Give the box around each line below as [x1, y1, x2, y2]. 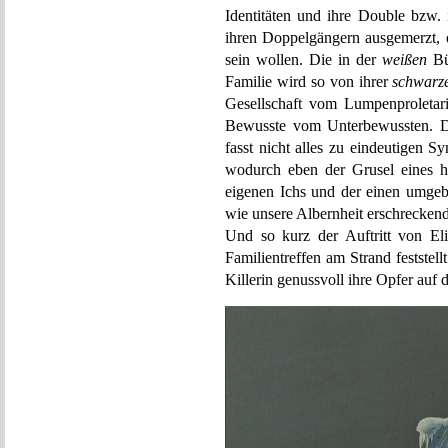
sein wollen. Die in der [225, 51, 382, 68]
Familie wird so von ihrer [225, 73, 393, 90]
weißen [382, 51, 427, 68]
